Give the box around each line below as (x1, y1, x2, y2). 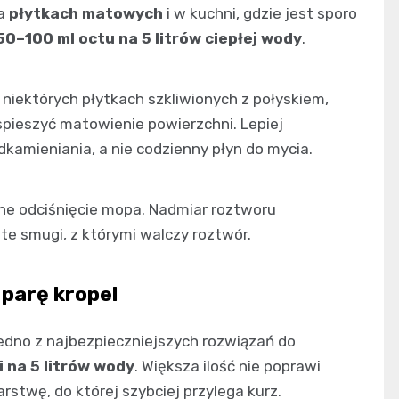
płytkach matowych (9, 4, 163, 22)
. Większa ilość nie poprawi (134, 356, 321, 375)
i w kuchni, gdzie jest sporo (163, 4, 357, 22)
